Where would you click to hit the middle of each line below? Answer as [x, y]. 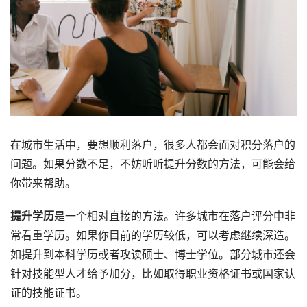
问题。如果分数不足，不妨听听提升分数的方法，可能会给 [153, 164]
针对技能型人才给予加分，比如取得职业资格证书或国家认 [153, 273]
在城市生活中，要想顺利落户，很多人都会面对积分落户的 [153, 145]
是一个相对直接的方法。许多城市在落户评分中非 [175, 216]
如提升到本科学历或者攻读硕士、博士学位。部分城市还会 [153, 254]
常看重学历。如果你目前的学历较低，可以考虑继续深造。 [153, 235]
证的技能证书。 [49, 293]
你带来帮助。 [43, 183]
